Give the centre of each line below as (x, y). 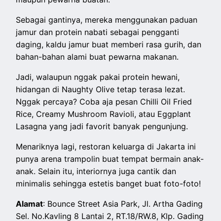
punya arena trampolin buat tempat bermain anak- (110, 159)
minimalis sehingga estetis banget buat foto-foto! (109, 183)
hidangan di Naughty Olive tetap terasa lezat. (101, 89)
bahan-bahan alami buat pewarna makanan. (97, 56)
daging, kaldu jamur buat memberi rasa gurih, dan (109, 44)
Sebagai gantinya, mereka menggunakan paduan (107, 19)
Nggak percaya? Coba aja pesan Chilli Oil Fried (104, 101)
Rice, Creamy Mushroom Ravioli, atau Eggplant (104, 114)
